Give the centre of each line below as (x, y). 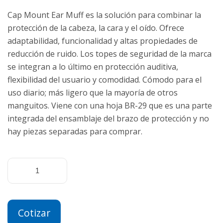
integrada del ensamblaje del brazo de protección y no (108, 118)
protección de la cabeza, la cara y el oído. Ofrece (96, 28)
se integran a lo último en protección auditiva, (93, 67)
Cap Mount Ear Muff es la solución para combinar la (104, 15)
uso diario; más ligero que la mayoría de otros (93, 93)
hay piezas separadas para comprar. (75, 131)
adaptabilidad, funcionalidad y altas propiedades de (103, 41)
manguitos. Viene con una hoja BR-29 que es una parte (110, 106)
